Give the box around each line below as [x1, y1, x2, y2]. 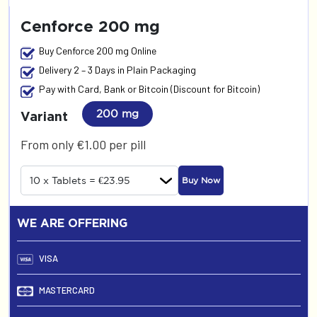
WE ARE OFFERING [17, 217, 127, 229]
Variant [21, 109, 68, 123]
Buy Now [181, 175, 220, 185]
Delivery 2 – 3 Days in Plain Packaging [39, 64, 196, 76]
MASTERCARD [36, 284, 95, 296]
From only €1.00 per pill [21, 137, 146, 152]
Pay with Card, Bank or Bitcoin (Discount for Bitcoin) [39, 83, 260, 95]
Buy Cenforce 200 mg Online [39, 45, 156, 57]
